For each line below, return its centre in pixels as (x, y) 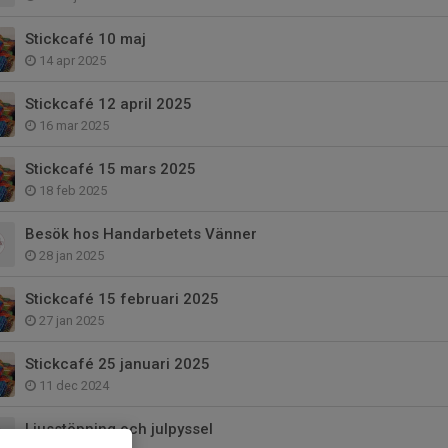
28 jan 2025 (70, 255)
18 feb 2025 (71, 190)
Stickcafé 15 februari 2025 (122, 298)
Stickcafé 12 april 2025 (108, 103)
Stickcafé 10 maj (85, 38)
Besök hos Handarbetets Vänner (141, 233)
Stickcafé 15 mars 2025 (110, 168)
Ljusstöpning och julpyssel (119, 428)
